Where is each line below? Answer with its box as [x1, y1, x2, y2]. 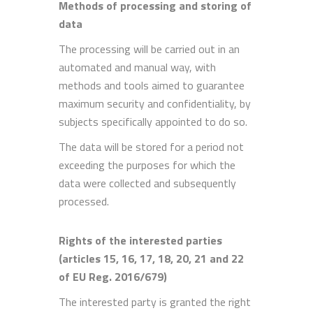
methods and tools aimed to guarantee [59, 76, 245, 94]
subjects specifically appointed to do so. [59, 112, 247, 130]
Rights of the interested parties [59, 231, 222, 249]
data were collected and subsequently [59, 174, 236, 191]
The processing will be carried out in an [59, 40, 240, 57]
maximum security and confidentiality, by [59, 94, 251, 112]
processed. [59, 192, 109, 210]
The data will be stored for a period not [59, 138, 244, 155]
